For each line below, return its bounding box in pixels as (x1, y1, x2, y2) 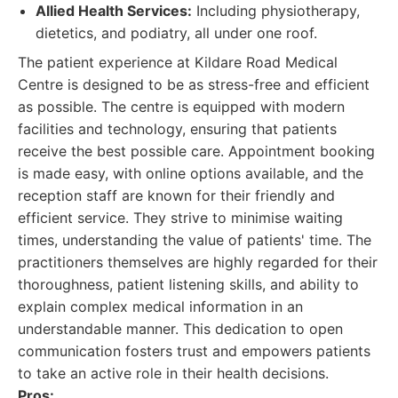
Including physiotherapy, (192, 2, 360, 20)
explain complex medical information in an (18, 298, 303, 315)
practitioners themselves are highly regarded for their (18, 253, 378, 271)
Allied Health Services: (36, 2, 192, 20)
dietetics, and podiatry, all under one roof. (36, 24, 317, 42)
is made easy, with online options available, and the (18, 164, 363, 182)
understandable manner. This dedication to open (18, 320, 343, 338)
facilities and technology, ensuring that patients (18, 120, 337, 138)
